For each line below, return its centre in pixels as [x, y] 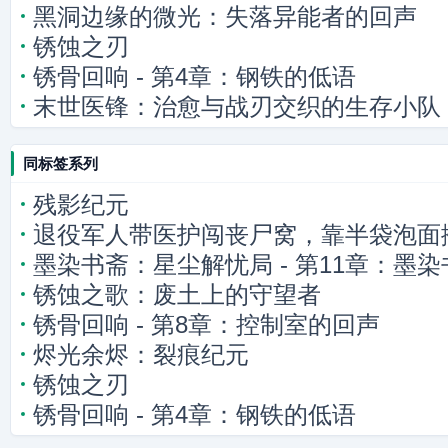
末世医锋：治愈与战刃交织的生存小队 [237, 106]
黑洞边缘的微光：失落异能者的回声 [225, 16]
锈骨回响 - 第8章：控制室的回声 [206, 324]
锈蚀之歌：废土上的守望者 [177, 294]
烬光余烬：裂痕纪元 [141, 354]
